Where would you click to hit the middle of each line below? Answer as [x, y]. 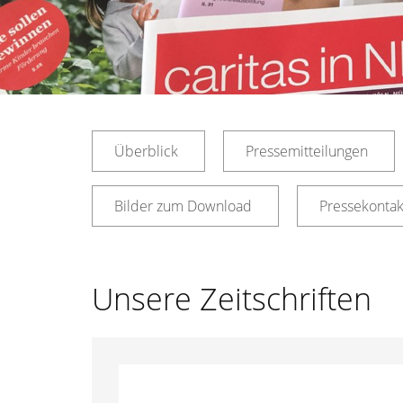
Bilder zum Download [183, 206]
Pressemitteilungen [307, 151]
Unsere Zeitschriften [232, 299]
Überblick [146, 151]
